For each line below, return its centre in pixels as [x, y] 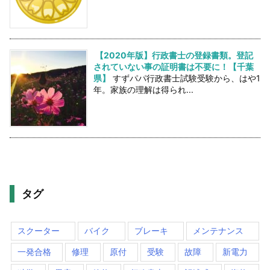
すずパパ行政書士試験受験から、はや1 [187, 78]
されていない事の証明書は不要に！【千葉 [174, 66]
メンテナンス [218, 230]
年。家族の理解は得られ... [143, 89]
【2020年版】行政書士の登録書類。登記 [174, 55]
